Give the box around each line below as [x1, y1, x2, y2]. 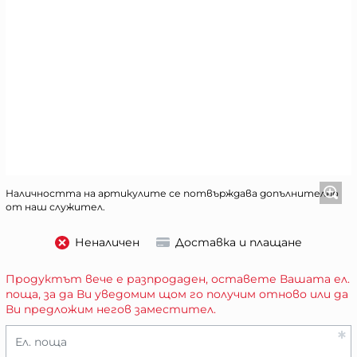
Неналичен [74, 235, 139, 250]
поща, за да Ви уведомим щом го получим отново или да [6, 286, 348, 301]
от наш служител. [6, 200, 105, 213]
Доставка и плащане [175, 235, 302, 250]
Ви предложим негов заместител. [6, 301, 216, 316]
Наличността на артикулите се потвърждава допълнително [6, 186, 339, 199]
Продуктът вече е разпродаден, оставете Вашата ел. [6, 271, 350, 286]
